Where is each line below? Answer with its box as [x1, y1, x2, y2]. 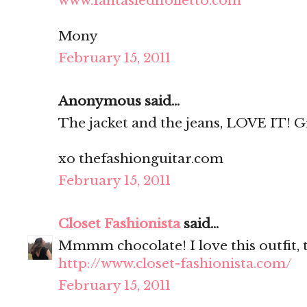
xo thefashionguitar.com [58, 151, 223, 167]
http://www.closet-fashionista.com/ [58, 256, 292, 272]
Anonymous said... [58, 93, 180, 110]
